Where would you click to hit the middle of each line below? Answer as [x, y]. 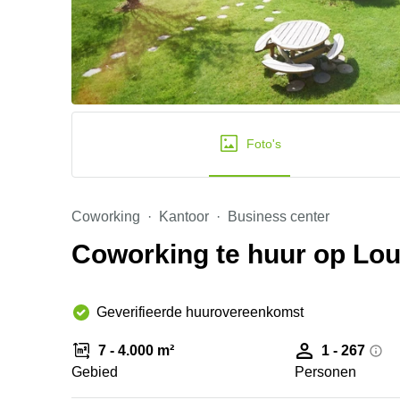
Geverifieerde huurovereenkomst [200, 312]
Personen [326, 372]
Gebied [95, 372]
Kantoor [184, 217]
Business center [279, 217]
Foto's [263, 144]
